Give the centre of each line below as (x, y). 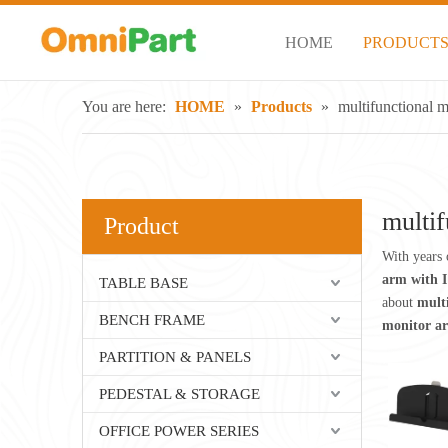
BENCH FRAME (152, 320)
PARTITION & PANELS (175, 357)
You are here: (124, 106)
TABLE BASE (143, 283)
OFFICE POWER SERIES (179, 431)
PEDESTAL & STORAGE (179, 394)
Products (281, 106)
